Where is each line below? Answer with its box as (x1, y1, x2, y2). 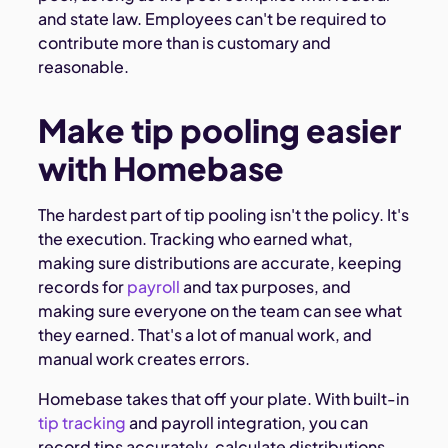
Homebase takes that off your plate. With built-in (38, 387, 410, 409)
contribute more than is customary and (38, 31, 332, 53)
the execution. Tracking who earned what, (38, 227, 354, 249)
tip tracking (38, 411, 127, 433)
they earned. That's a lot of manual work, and (38, 323, 373, 345)
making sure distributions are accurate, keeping (38, 251, 403, 273)
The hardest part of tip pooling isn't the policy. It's (38, 203, 410, 225)
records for (38, 275, 125, 297)
